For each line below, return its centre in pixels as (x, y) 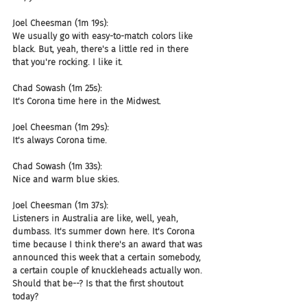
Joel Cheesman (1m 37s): (60, 205)
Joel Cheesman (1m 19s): (60, 23)
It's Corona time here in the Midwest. (87, 101)
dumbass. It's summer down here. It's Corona (105, 231)
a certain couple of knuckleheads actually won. (109, 270)
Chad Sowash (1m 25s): (57, 88)
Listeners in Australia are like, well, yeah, (97, 218)
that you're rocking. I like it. (67, 62)
